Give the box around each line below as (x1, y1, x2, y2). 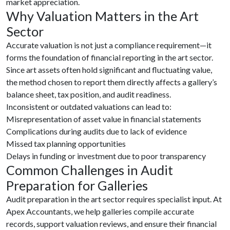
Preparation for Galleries (6, 178, 148, 193)
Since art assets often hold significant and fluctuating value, (6, 65, 212, 74)
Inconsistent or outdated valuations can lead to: (6, 102, 171, 111)
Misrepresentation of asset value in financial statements (6, 114, 201, 124)
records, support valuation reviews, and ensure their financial (6, 219, 217, 228)
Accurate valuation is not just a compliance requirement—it (6, 40, 212, 50)
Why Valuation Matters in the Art (6, 8, 199, 24)
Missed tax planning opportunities (6, 139, 126, 148)
